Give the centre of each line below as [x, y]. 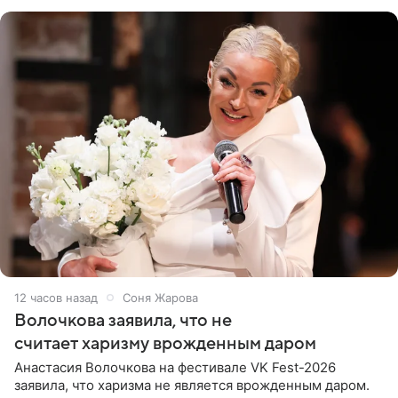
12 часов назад [56, 297]
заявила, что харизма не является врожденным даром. [192, 385]
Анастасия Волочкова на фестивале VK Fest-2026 [175, 367]
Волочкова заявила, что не [123, 320]
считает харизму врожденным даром [165, 343]
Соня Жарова [160, 297]
